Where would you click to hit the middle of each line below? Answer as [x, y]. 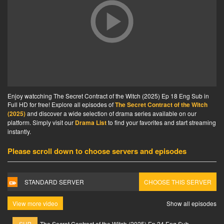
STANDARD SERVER [54, 182]
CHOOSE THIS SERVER [178, 182]
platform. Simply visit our [41, 122]
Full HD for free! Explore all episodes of [61, 104]
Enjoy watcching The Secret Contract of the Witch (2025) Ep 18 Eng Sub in [108, 96]
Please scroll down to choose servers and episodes [97, 151]
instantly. [19, 131]
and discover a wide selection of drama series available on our [111, 113]
